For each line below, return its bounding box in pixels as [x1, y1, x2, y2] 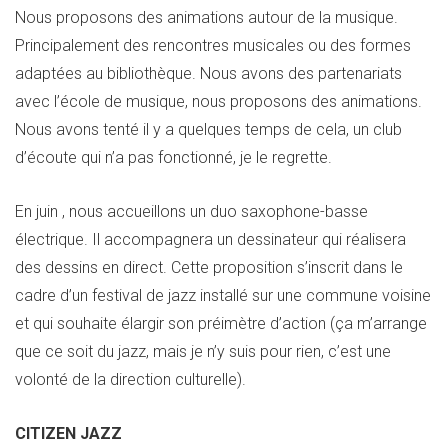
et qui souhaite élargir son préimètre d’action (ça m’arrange [15, 313, 427, 333]
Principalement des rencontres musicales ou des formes [15, 35, 411, 55]
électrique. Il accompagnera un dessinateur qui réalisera [15, 229, 406, 249]
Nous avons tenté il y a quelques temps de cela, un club [15, 119, 402, 139]
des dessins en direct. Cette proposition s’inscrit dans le [15, 257, 403, 277]
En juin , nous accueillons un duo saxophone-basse [15, 201, 368, 221]
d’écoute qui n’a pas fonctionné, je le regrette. [15, 147, 332, 167]
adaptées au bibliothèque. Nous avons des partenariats [15, 63, 402, 83]
